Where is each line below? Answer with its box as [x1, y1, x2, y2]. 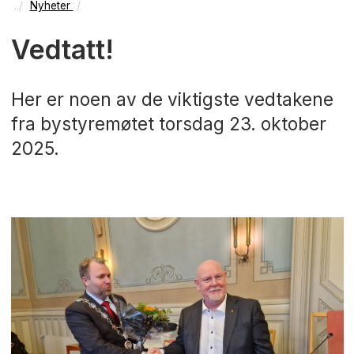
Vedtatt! [10, 33, 114, 66]
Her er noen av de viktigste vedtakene [10, 88, 333, 111]
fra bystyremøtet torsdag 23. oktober [10, 113, 326, 135]
